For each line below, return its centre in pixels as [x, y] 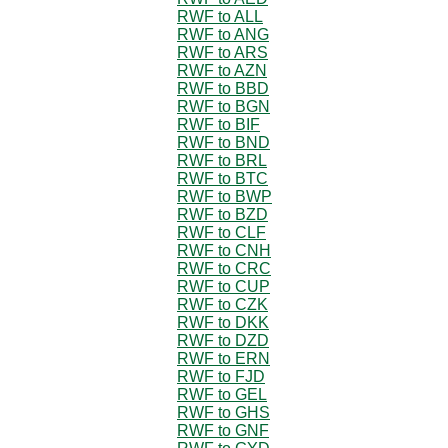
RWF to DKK [223, 322]
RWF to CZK [222, 304]
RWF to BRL [222, 160]
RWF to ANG [223, 34]
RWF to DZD [223, 340]
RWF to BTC [222, 178]
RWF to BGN [223, 106]
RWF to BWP [224, 196]
